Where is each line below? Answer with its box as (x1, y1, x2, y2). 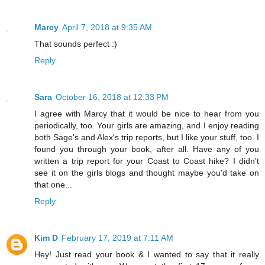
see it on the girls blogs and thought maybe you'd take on (34, 167, 259, 177)
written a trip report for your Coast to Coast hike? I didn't (34, 156, 259, 166)
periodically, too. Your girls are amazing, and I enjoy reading (34, 120, 259, 130)
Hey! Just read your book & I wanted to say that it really (34, 249, 259, 259)
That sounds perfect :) (34, 38, 117, 49)
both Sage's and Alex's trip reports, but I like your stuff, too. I (34, 132, 259, 142)
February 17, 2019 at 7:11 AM (62, 232, 173, 243)
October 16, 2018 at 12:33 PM (56, 92, 169, 102)
